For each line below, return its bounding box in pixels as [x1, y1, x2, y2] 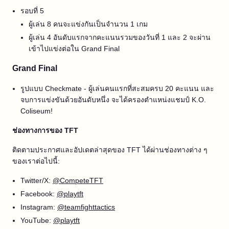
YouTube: [20, 216, 53, 225]
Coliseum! [20, 107, 53, 116]
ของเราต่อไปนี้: [12, 157, 60, 166]
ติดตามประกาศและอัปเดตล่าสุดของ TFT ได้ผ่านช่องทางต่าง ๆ [12, 146, 208, 154]
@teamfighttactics [57, 203, 115, 212]
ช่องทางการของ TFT [12, 126, 78, 135]
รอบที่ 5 [20, 7, 44, 15]
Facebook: [20, 190, 57, 198]
